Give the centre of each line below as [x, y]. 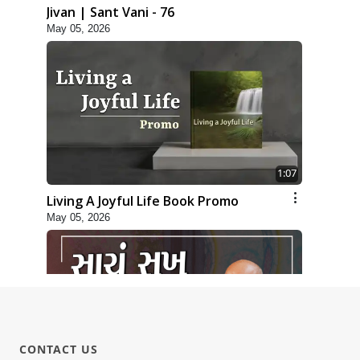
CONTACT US [59, 350]
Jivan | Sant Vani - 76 [110, 12]
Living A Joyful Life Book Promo [143, 201]
